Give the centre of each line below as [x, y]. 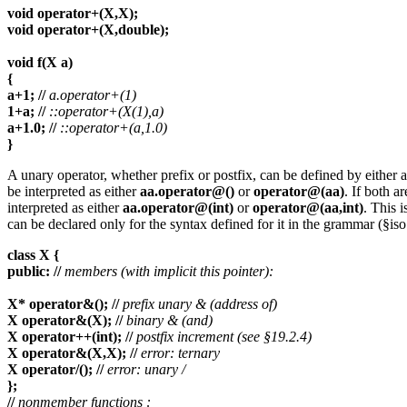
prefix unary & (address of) [200, 304]
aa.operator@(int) [178, 208]
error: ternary [180, 353]
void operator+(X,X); [73, 14]
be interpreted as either [74, 192]
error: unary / [146, 370]
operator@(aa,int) [308, 208]
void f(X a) [40, 63]
